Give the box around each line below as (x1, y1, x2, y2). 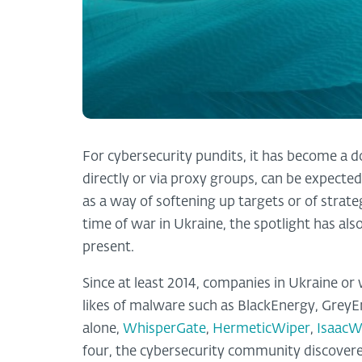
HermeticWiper (213, 322, 310, 336)
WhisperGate (123, 322, 206, 336)
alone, (82, 322, 123, 336)
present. (82, 240, 134, 255)
